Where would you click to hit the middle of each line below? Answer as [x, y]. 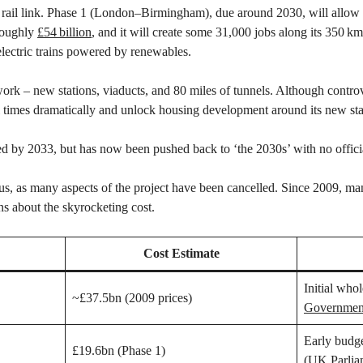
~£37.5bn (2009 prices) [132, 298]
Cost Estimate [181, 254]
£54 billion [64, 32]
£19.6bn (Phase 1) [119, 351]
